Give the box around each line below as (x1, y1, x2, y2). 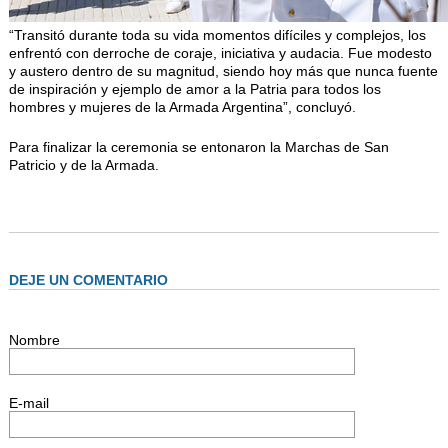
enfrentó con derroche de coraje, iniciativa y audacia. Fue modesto (8, 45, 432, 62)
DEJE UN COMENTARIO (8, 272, 168, 289)
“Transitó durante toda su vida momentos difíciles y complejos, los (8, 27, 426, 44)
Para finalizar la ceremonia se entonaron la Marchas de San (8, 139, 389, 156)
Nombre (8, 332, 60, 349)
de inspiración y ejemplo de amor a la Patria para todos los (8, 81, 381, 98)
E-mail (8, 395, 49, 412)
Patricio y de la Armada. (8, 157, 159, 174)
